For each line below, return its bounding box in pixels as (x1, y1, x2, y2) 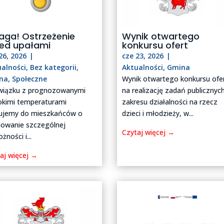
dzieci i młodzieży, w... (122, 108, 194, 118)
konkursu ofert (122, 38, 188, 51)
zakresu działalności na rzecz (122, 96, 218, 106)
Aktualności (122, 62, 163, 72)
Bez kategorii (30, 62, 77, 72)
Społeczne (12, 73, 47, 83)
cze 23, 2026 (122, 50, 164, 60)
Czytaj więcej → (122, 127, 175, 137)
